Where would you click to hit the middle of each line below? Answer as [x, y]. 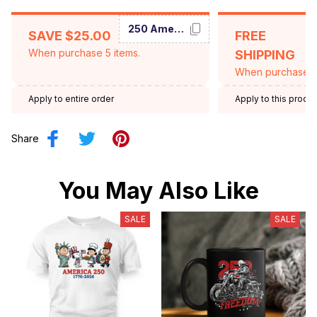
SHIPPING [265, 54]
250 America [179, 29]
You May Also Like [158, 190]
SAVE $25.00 [70, 35]
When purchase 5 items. [84, 52]
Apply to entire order [71, 98]
